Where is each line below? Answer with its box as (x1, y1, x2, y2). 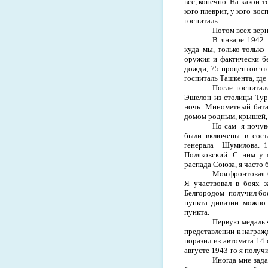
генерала (184, 140, 214, 150)
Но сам (212, 121, 237, 130)
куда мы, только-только (184, 44, 265, 54)
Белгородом (184, 188, 224, 197)
